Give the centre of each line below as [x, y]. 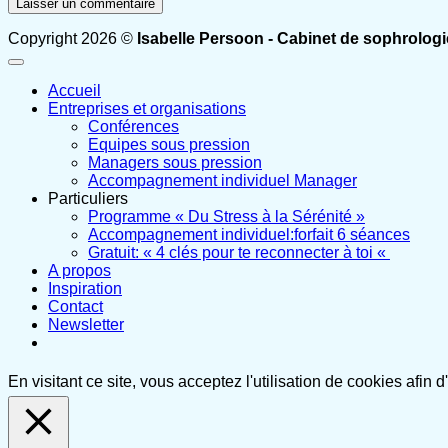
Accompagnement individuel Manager [222, 181]
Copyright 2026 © [72, 39]
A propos [79, 271]
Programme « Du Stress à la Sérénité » [226, 217]
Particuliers [88, 199]
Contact [75, 307]
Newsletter [86, 325]
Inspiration [85, 289]
